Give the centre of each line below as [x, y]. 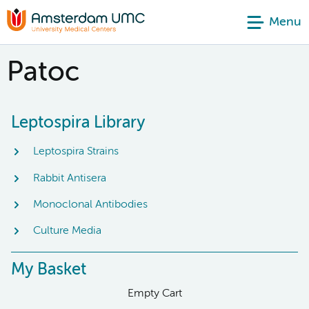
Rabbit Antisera [70, 178]
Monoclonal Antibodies [90, 205]
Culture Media [67, 231]
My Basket [49, 269]
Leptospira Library [78, 123]
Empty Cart [154, 293]
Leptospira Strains [76, 152]
